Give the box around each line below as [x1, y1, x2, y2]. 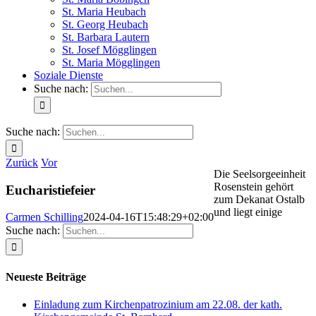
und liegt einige [214, 206, 282, 218]
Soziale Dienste [34, 69, 103, 81]
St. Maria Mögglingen [62, 56, 160, 68]
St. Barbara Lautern [62, 31, 150, 43]
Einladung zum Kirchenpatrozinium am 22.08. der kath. [34, 298, 282, 310]
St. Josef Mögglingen [62, 44, 157, 56]
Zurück [6, 157, 38, 169]
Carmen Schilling [6, 211, 83, 224]
